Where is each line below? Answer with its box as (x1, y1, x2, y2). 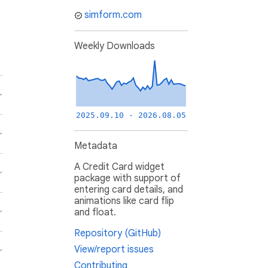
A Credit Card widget (74, 161, 165, 173)
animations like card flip (74, 195, 174, 208)
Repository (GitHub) (74, 227, 161, 240)
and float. (74, 206, 116, 219)
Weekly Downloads (74, 40, 155, 53)
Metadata (74, 140, 117, 153)
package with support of (74, 172, 181, 185)
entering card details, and (74, 184, 183, 196)
